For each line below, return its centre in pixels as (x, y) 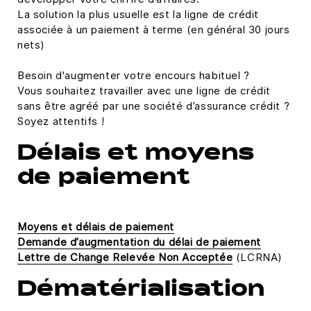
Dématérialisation (141, 291)
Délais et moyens (136, 154)
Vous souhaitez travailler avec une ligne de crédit (144, 90)
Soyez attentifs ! (61, 121)
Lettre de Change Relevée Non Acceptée (125, 257)
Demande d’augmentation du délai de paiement (139, 242)
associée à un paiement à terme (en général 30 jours (154, 29)
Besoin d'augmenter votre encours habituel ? (134, 75)
